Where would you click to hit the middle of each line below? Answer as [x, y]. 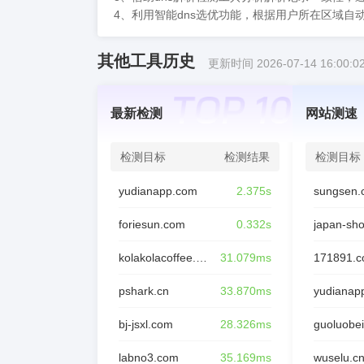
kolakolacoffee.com [201, 258]
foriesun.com [152, 224]
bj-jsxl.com [146, 324]
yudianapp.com [158, 191]
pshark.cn [144, 291]
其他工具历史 [146, 61]
